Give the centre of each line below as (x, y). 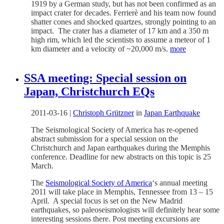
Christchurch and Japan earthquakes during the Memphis (120, 148)
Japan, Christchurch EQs (89, 92)
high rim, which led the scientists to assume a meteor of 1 (121, 40)
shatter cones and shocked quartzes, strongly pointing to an (123, 22)
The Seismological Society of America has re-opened (114, 130)
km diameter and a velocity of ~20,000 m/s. (100, 49)
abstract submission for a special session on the (104, 139)
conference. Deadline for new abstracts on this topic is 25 (121, 157)
